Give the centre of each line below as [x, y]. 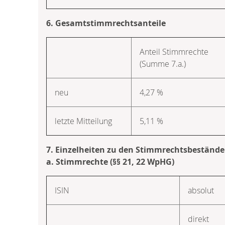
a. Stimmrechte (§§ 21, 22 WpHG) [110, 161]
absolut [201, 190]
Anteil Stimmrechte [174, 51]
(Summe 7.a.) [163, 64]
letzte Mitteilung [83, 121]
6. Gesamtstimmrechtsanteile [106, 23]
